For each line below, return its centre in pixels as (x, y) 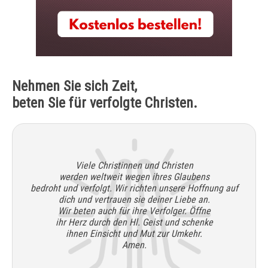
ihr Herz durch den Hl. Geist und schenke (134, 223)
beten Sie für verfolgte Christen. (105, 103)
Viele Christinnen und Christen (134, 166)
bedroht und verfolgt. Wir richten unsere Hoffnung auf (134, 188)
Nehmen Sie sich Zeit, (74, 86)
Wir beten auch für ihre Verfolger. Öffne (134, 211)
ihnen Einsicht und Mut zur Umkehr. (134, 234)
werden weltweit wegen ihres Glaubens (134, 177)
